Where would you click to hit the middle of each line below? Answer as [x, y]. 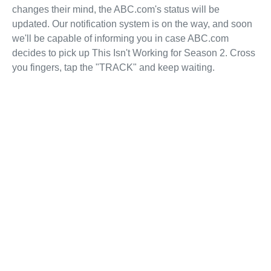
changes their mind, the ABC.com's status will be [116, 9]
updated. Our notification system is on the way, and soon [132, 24]
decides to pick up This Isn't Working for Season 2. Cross [134, 53]
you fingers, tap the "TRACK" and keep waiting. [113, 67]
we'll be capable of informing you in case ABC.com [120, 38]
